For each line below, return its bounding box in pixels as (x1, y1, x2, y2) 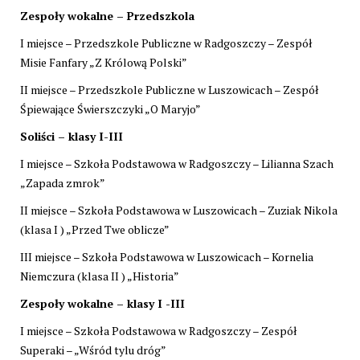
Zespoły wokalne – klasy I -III (20, 295, 185, 311)
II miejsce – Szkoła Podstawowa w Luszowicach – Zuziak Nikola (20, 202, 337, 218)
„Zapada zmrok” (20, 174, 105, 190)
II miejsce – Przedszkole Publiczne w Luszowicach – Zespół (20, 81, 319, 97)
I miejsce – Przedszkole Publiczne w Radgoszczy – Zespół (20, 35, 313, 51)
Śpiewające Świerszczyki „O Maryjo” (20, 100, 201, 117)
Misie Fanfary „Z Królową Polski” (20, 54, 187, 70)
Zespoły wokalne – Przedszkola (20, 7, 211, 23)
